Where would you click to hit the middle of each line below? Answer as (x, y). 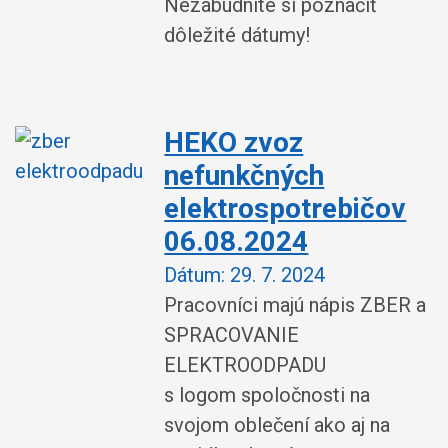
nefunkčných (244, 175)
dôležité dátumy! (237, 34)
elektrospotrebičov (285, 208)
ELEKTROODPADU (245, 365)
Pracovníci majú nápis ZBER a (295, 305)
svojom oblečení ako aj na (277, 425)
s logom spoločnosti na (267, 395)
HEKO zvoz (234, 142)
